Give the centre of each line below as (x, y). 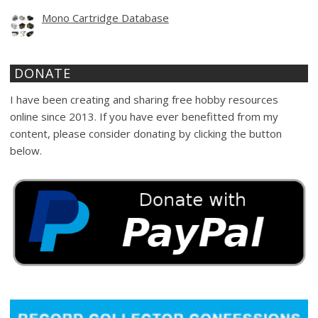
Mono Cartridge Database (105, 17)
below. (26, 150)
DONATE (43, 73)
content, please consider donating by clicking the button (146, 133)
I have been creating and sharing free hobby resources (144, 99)
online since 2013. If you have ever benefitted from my (144, 116)
